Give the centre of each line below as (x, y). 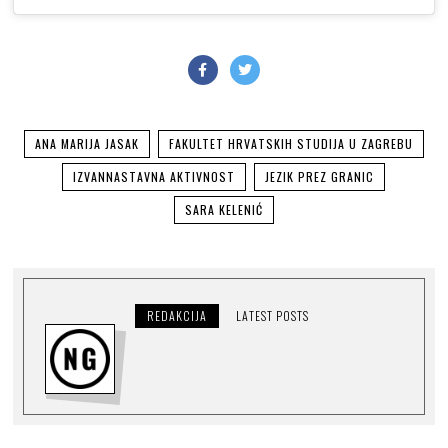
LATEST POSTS (272, 315)
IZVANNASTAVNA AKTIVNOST (154, 177)
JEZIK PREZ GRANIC (320, 177)
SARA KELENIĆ (223, 210)
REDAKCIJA (176, 315)
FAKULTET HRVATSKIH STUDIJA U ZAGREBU (290, 144)
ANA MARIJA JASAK (86, 144)
